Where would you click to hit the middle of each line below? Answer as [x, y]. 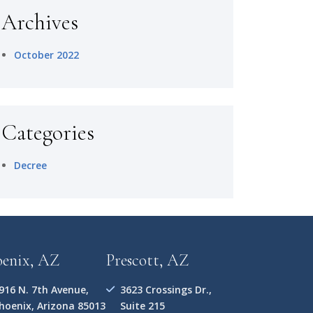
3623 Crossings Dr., [166, 290]
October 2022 [46, 55]
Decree [30, 165]
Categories [48, 132]
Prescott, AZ [147, 260]
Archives [40, 22]
